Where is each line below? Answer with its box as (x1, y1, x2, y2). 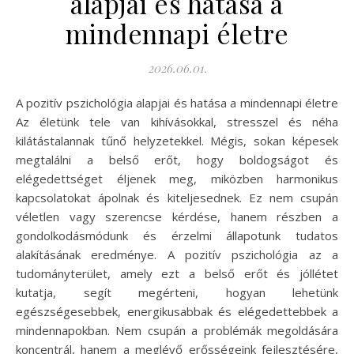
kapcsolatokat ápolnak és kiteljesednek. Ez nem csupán (16, 190, 338, 206)
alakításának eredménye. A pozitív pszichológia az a (16, 247, 338, 263)
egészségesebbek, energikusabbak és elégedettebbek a (16, 303, 338, 320)
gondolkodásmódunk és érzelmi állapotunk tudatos (16, 228, 338, 244)
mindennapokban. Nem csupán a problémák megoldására (16, 322, 338, 339)
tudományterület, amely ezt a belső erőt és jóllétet (16, 265, 338, 282)
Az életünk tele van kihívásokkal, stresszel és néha (16, 114, 338, 130)
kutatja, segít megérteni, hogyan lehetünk (16, 284, 338, 301)
